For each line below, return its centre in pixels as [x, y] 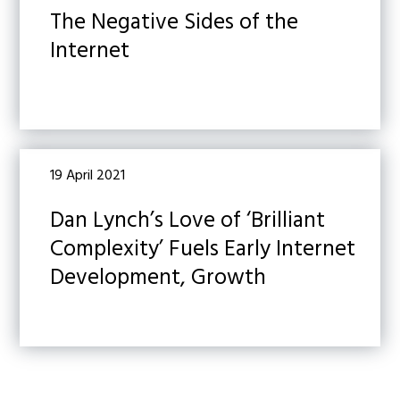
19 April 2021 [88, 176]
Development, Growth [158, 279]
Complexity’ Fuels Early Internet [203, 250]
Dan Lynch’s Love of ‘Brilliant [188, 221]
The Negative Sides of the [175, 23]
